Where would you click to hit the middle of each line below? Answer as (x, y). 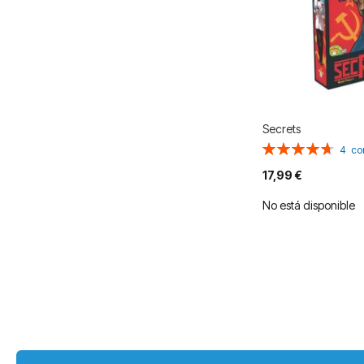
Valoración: (290, 146)
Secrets (281, 128)
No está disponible (308, 205)
